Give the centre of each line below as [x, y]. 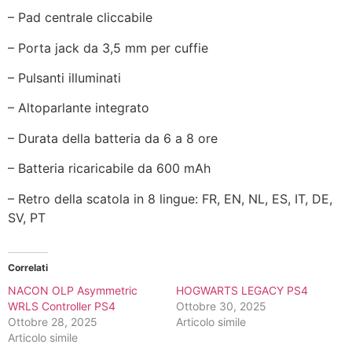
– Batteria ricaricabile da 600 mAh [109, 169]
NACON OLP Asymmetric [73, 290]
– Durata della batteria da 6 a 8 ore [113, 138]
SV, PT [27, 217]
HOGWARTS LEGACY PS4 [242, 290]
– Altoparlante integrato [79, 108]
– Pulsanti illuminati [64, 78]
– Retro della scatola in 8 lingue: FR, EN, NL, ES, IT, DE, [170, 198]
